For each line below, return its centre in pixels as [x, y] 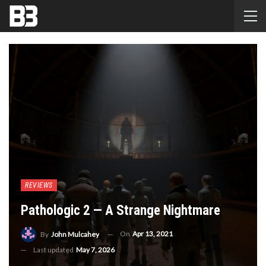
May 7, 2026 [95, 250]
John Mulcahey [75, 234]
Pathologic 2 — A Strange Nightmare [121, 211]
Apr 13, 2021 [153, 234]
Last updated [54, 250]
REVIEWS [39, 186]
